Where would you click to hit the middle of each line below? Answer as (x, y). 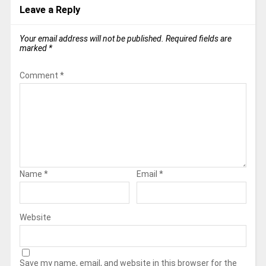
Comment (39, 75)
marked (34, 48)
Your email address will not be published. (91, 38)
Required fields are (198, 38)
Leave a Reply (50, 9)
